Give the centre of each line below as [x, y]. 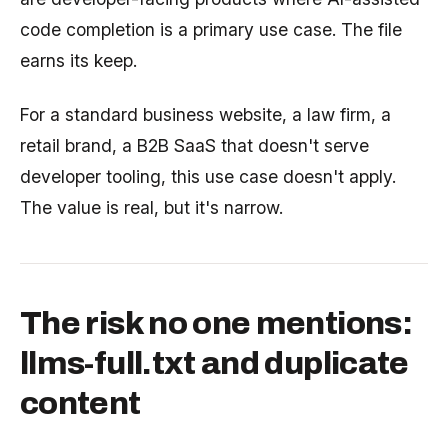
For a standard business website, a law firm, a [205, 114]
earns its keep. [78, 61]
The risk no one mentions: [216, 323]
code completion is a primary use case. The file [211, 30]
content [80, 403]
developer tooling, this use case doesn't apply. [208, 176]
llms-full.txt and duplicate [214, 363]
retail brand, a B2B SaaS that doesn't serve [194, 145]
